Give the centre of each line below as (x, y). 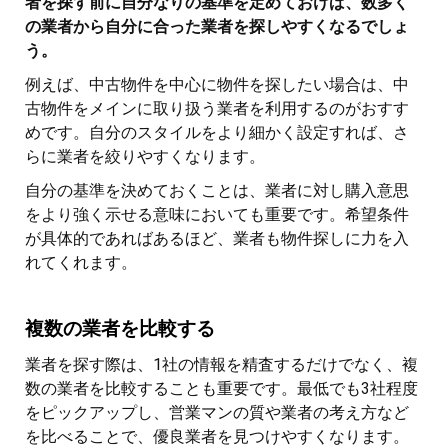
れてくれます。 (81, 262)
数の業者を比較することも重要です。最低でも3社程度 (221, 388)
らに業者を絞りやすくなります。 (145, 156)
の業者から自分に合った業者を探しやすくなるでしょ (217, 26)
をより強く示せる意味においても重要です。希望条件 (217, 214)
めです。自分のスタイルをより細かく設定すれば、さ (217, 132)
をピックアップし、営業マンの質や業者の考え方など (217, 412)
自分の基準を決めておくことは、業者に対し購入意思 (217, 190)
